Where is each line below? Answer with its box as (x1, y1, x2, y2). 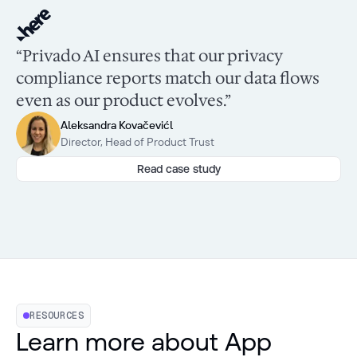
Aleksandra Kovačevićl (61, 118, 173, 133)
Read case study (136, 163, 221, 176)
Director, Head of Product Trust (61, 135, 214, 150)
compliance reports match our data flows (16, 68, 320, 89)
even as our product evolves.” (16, 90, 231, 112)
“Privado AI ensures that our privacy (16, 45, 282, 67)
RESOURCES (29, 309, 84, 323)
